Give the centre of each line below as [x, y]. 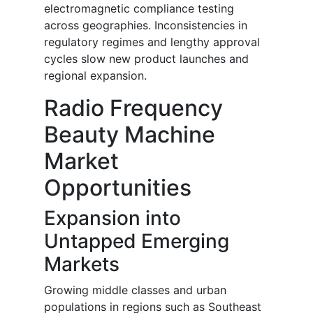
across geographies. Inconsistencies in [146, 26]
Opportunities [118, 188]
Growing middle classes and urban [135, 290]
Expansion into [112, 218]
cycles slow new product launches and [146, 59]
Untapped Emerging [137, 241]
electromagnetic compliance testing [139, 9]
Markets [82, 264]
